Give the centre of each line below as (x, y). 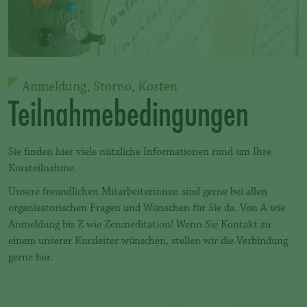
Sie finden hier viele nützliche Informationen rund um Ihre (140, 152)
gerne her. (31, 258)
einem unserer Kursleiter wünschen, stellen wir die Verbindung (148, 242)
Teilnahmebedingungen (128, 114)
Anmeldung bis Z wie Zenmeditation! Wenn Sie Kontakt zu (139, 225)
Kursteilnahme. (42, 169)
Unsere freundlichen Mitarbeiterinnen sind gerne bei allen (138, 192)
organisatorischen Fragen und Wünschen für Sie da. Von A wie (147, 209)
